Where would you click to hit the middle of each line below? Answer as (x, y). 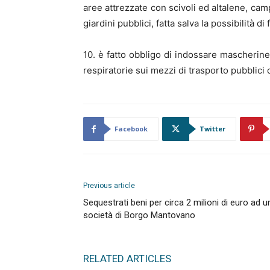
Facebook (131, 129)
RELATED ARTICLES (127, 259)
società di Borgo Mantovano (139, 215)
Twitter (212, 129)
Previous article (109, 186)
